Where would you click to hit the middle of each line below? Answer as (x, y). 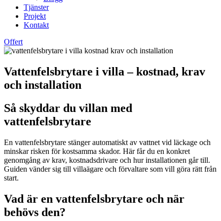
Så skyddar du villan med (68, 108)
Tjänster (36, 7)
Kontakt (36, 25)
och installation (43, 85)
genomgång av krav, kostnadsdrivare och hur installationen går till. (107, 160)
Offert (13, 42)
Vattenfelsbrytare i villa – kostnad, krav (105, 71)
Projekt (35, 16)
